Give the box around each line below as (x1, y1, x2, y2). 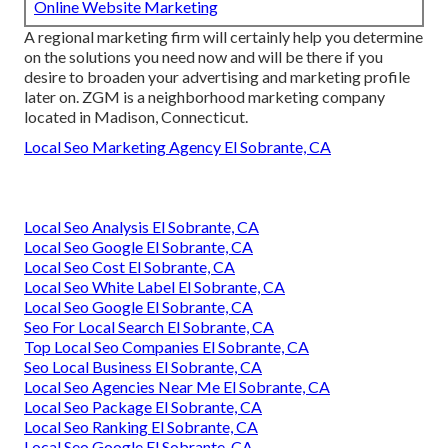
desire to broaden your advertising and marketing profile (24, 67, 410, 87)
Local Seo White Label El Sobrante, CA (24, 277, 285, 297)
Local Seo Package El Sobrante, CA (24, 397, 262, 417)
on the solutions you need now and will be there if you (24, 47, 383, 67)
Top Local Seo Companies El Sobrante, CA (24, 337, 309, 357)
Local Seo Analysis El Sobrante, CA (24, 217, 259, 237)
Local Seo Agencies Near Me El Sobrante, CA (24, 377, 330, 397)
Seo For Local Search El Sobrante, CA (24, 317, 274, 337)
